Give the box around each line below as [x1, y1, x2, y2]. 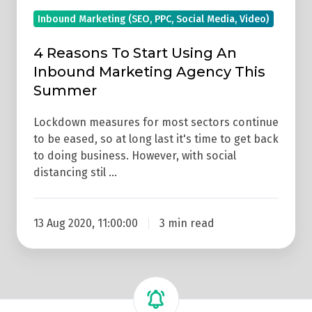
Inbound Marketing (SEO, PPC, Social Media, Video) [38, 13, 270, 25]
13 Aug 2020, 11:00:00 [33, 216, 138, 230]
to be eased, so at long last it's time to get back [33, 132, 279, 146]
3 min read [159, 216, 214, 230]
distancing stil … [33, 165, 117, 179]
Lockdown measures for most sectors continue [33, 115, 279, 129]
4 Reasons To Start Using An [33, 44, 237, 61]
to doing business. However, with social [33, 148, 236, 162]
